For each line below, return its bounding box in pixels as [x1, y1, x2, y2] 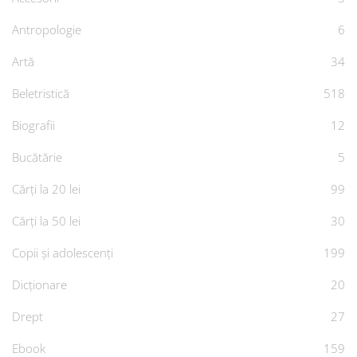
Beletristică [12, 84, 69, 101]
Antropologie [12, 21, 81, 37]
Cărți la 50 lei [12, 212, 80, 229]
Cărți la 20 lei [12, 180, 80, 197]
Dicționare [12, 276, 67, 292]
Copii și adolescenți [12, 244, 113, 261]
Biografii [12, 116, 55, 133]
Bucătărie [12, 148, 62, 165]
